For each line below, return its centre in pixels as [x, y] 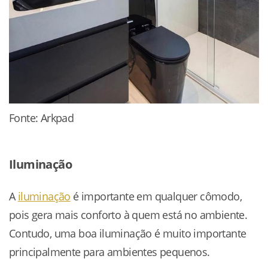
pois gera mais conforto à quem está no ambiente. [128, 214]
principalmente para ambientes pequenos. [109, 252]
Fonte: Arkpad [42, 118]
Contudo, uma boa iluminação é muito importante [128, 233]
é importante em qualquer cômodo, [156, 196]
